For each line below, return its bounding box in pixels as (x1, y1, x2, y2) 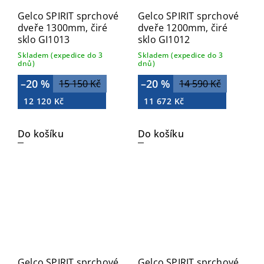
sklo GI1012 (138, 32, 190, 46)
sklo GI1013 (18, 32, 70, 46)
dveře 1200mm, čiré (138, 21, 228, 34)
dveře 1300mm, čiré (18, 21, 108, 34)
